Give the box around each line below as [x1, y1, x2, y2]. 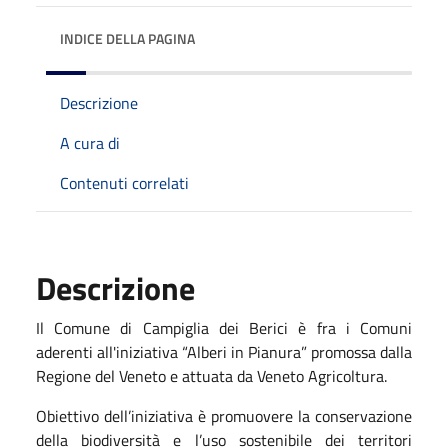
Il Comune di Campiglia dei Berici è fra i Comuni [36, 315, 412, 340]
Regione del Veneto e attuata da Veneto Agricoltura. [36, 363, 387, 388]
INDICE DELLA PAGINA [60, 27, 195, 49]
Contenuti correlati [60, 170, 189, 195]
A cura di [60, 130, 120, 155]
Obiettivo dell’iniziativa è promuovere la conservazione [36, 403, 412, 428]
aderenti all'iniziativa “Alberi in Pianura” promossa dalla [36, 339, 412, 364]
